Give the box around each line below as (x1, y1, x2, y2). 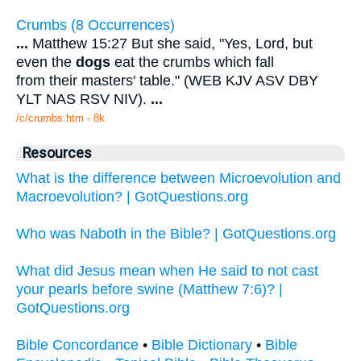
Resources (23, 145, 92, 162)
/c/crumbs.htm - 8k (16, 112, 105, 125)
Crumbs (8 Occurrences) (16, 17, 175, 34)
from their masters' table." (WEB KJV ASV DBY (16, 73, 318, 89)
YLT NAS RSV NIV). (16, 91, 151, 108)
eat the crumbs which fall (110, 54, 274, 71)
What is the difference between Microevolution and (16, 170, 341, 187)
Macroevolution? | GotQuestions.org (16, 189, 248, 205)
